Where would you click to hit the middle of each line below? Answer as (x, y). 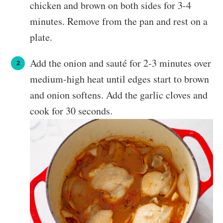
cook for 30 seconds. (71, 111)
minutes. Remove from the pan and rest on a (119, 21)
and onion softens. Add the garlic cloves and (119, 95)
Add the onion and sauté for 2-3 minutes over (120, 63)
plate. (41, 37)
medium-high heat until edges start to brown (119, 79)
